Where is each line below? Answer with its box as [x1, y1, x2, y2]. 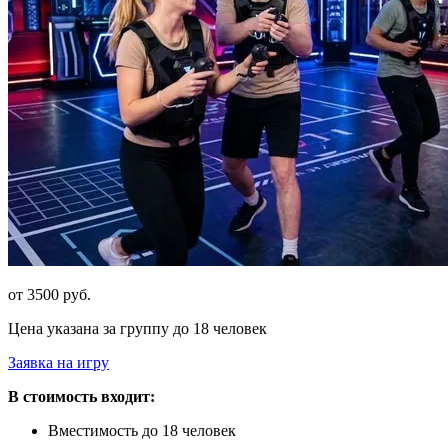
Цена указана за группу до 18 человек [8, 319, 267, 337]
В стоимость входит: [8, 387, 155, 405]
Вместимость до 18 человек [48, 421, 236, 439]
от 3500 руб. [8, 285, 91, 303]
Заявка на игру [8, 353, 109, 371]
